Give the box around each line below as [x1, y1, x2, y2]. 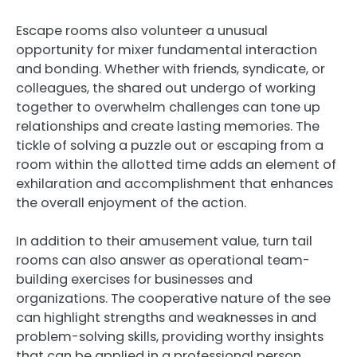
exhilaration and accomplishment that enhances [16, 174, 333, 193]
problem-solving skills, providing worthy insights [16, 327, 324, 346]
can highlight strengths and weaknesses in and [16, 308, 316, 327]
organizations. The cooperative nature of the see [16, 288, 331, 308]
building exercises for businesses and [16, 269, 253, 288]
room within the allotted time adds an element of [16, 155, 336, 174]
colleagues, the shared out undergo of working [16, 78, 316, 97]
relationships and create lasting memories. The [16, 116, 320, 135]
